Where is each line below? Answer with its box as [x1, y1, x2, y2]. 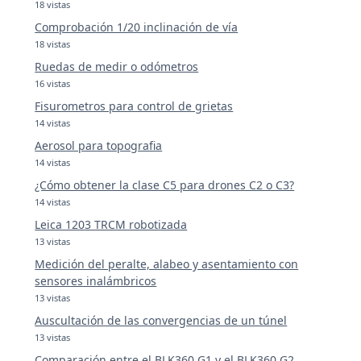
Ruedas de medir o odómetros [35, 59, 199, 75]
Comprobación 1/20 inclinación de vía [35, 19, 239, 35]
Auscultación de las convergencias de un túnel [35, 313, 288, 329]
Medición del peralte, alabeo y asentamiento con [35, 256, 299, 272]
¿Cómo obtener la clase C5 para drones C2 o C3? [35, 177, 295, 193]
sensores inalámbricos [35, 273, 157, 289]
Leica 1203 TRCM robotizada [35, 217, 188, 233]
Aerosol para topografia [35, 138, 163, 154]
